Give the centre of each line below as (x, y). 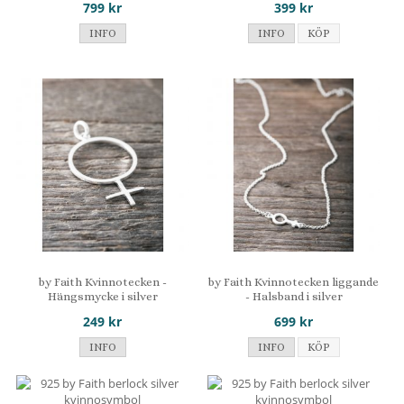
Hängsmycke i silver (102, 296)
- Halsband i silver (294, 296)
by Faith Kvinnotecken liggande (294, 281)
